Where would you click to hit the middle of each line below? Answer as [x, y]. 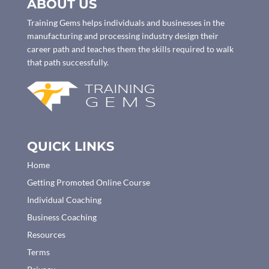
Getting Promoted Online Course [88, 182]
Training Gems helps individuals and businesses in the [125, 22]
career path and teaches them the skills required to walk [130, 49]
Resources [46, 234]
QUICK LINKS [70, 146]
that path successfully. [68, 62]
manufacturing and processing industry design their [122, 35]
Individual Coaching [64, 199]
